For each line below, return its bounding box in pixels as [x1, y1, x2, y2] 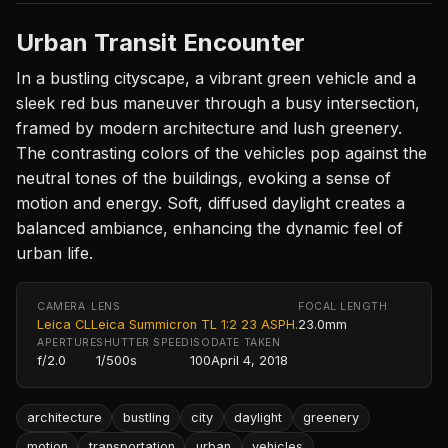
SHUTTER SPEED [96, 335, 190, 349]
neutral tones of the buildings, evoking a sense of [16, 167, 391, 188]
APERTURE [37, 335, 97, 349]
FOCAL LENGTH [298, 299, 388, 313]
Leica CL [37, 316, 91, 332]
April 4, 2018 [210, 352, 288, 368]
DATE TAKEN [210, 335, 281, 349]
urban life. [16, 242, 93, 263]
